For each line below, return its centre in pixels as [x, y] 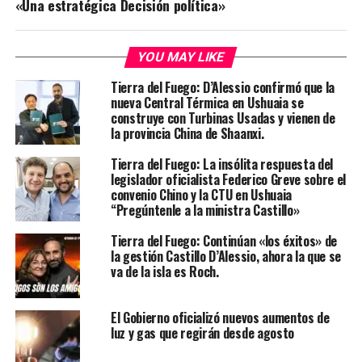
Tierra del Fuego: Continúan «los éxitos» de [224, 241]
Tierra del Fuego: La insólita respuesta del [222, 164]
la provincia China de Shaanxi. [187, 134]
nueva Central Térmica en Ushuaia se [207, 103]
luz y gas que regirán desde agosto [202, 333]
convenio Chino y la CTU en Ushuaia [201, 195]
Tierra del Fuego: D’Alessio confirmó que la [223, 88]
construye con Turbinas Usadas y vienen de [223, 118]
